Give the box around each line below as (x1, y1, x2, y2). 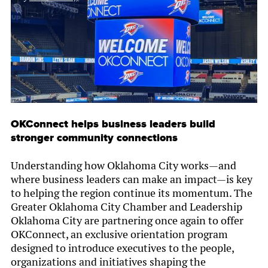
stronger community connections (11, 130, 178, 145)
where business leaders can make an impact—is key (11, 172, 252, 187)
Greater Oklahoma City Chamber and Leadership (11, 200, 242, 214)
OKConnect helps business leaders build (11, 117, 215, 131)
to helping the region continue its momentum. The (11, 186, 252, 200)
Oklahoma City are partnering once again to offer (11, 214, 243, 228)
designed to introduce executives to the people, (11, 241, 234, 255)
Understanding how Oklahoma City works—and (11, 159, 236, 173)
